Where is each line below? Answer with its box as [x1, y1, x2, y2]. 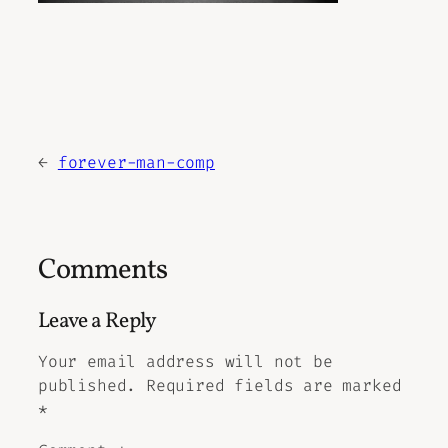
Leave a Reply [38, 307, 157, 337]
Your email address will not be [38, 351, 333, 373]
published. [38, 375, 137, 397]
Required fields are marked [146, 375, 402, 397]
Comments [38, 250, 168, 291]
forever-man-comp [57, 151, 215, 173]
